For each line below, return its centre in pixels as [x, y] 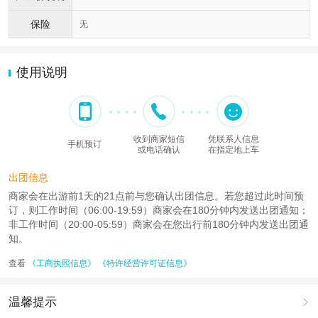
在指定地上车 [234, 149]
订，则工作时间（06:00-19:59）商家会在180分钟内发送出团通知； [159, 210]
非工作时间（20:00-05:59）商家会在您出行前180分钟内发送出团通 [159, 224]
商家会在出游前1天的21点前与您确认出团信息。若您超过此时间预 [156, 196]
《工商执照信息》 [62, 263]
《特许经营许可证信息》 [145, 263]
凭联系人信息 [234, 139]
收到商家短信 [159, 139]
